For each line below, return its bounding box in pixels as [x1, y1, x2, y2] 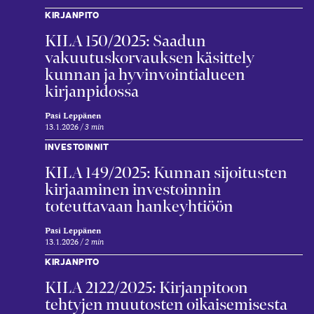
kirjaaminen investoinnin [45, 178, 221, 200]
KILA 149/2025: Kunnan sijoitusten [45, 161, 287, 183]
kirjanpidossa [45, 80, 139, 102]
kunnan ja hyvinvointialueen [45, 63, 245, 85]
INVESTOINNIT [45, 139, 109, 153]
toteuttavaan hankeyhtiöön [45, 195, 233, 217]
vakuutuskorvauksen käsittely [45, 46, 254, 68]
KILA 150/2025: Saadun [45, 29, 206, 51]
